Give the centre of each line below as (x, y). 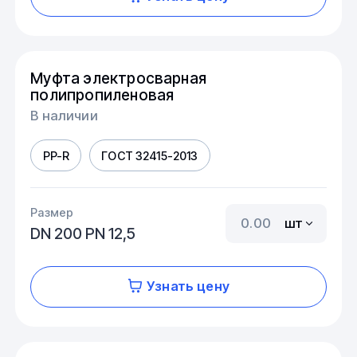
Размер (52, 212)
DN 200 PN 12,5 (83, 233)
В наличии (64, 115)
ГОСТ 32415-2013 (150, 155)
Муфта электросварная (119, 78)
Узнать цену (188, 286)
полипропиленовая (102, 95)
